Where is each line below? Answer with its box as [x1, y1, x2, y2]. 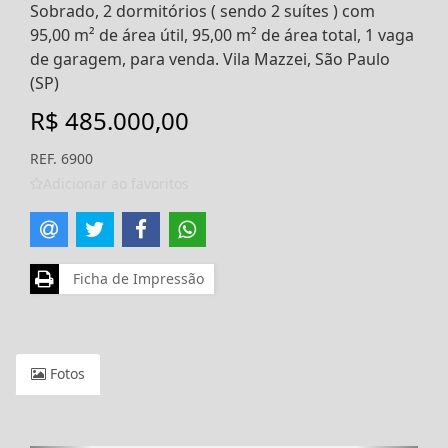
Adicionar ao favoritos [43, 174, 189, 193]
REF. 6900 [30, 149, 93, 168]
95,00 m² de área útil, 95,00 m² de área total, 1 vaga [30, 24, 414, 46]
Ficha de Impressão [65, 268, 204, 288]
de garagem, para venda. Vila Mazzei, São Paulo [30, 48, 390, 70]
